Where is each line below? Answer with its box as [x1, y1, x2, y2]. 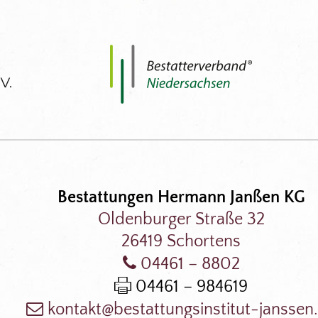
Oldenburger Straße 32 [97, 209, 265, 229]
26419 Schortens [121, 231, 241, 251]
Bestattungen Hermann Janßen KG [57, 187, 305, 207]
